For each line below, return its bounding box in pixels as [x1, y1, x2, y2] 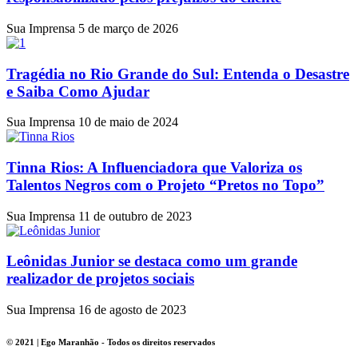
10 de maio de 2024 [78, 115, 178, 129]
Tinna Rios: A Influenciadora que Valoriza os [6, 159, 302, 176]
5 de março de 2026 [78, 21, 178, 35]
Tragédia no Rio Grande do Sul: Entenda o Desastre [6, 65, 349, 82]
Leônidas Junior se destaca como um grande [6, 253, 297, 270]
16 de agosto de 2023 [78, 303, 186, 317]
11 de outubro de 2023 [78, 209, 192, 223]
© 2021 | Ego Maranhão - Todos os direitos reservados [6, 337, 215, 348]
